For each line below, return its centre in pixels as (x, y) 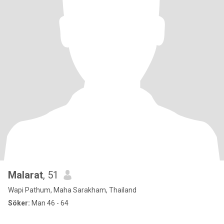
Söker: (19, 203)
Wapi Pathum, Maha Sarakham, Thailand (72, 190)
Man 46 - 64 (49, 203)
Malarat (25, 175)
